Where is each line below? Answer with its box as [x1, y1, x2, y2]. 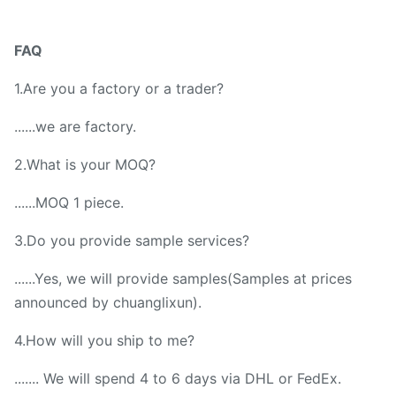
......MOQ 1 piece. [14, 194, 124, 211]
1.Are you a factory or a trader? [14, 80, 224, 97]
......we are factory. [14, 118, 136, 135]
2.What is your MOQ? [14, 156, 156, 173]
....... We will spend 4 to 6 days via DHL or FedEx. [14, 369, 341, 387]
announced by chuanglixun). [14, 293, 202, 311]
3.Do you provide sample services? [14, 232, 249, 249]
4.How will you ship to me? [14, 331, 194, 349]
